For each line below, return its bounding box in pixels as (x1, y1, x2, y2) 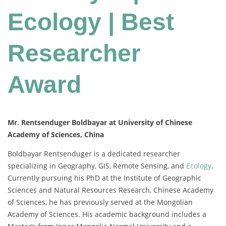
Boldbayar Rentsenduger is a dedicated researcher (8, 149, 180, 159)
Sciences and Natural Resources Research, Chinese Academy (8, 185, 213, 195)
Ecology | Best (8, 9, 174, 36)
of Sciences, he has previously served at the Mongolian (8, 197, 193, 207)
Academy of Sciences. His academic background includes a (8, 209, 206, 219)
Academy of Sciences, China (8, 130, 104, 140)
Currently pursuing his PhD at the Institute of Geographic (8, 173, 201, 183)
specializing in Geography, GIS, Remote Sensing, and (8, 161, 186, 171)
